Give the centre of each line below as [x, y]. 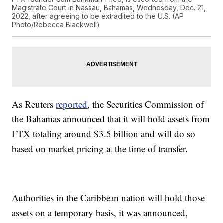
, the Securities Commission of [146, 104]
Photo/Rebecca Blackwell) [56, 25]
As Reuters [34, 104]
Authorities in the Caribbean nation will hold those [109, 198]
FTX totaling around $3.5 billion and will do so [104, 134]
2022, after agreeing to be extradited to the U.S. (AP [98, 16]
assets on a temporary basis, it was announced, [100, 213]
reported [72, 104]
